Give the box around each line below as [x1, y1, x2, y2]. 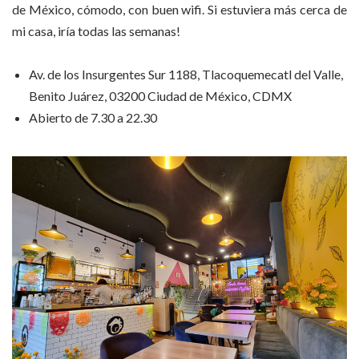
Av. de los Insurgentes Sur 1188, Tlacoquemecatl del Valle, [29, 67, 343, 83]
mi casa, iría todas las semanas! [12, 22, 180, 38]
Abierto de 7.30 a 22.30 [29, 110, 157, 126]
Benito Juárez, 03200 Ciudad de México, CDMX [29, 88, 292, 104]
